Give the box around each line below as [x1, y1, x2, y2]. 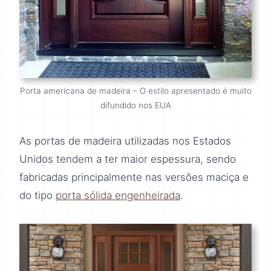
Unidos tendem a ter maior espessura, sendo [19, 153, 236, 166]
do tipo [19, 189, 56, 202]
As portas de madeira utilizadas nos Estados [19, 135, 231, 148]
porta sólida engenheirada [56, 189, 180, 202]
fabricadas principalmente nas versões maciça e [19, 171, 249, 184]
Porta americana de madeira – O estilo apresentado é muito [19, 86, 252, 96]
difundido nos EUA [100, 100, 171, 111]
